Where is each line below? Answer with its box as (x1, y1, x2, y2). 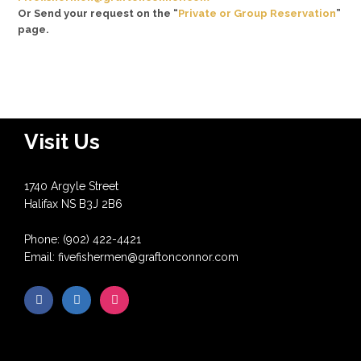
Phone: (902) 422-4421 (24, 233, 142, 246)
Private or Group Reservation (178, 7, 337, 19)
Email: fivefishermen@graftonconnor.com (24, 251, 239, 263)
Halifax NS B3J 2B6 (24, 197, 123, 210)
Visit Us (24, 130, 101, 154)
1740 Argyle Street (24, 180, 119, 193)
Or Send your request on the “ (18, 7, 179, 19)
